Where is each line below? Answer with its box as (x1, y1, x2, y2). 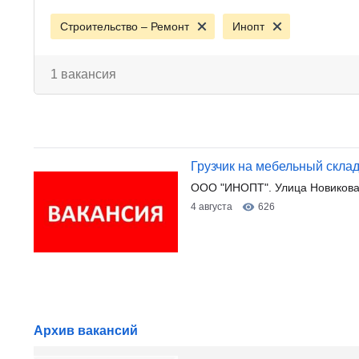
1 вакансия (50, 67, 116, 81)
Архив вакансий (34, 324, 138, 337)
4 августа (191, 201, 232, 212)
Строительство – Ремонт (60, 20, 189, 33)
